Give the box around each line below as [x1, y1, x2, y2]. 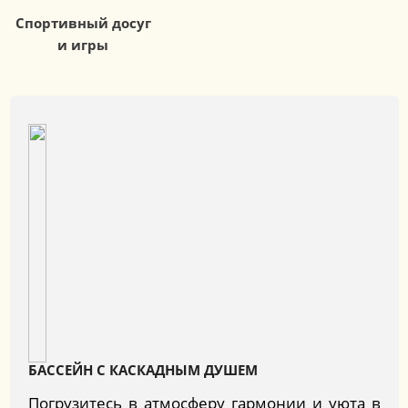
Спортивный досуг [15, 14, 151, 33]
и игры [57, 36, 109, 55]
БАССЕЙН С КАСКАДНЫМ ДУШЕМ [27, 361, 258, 380]
